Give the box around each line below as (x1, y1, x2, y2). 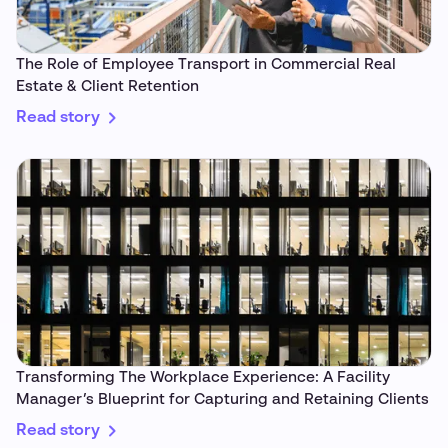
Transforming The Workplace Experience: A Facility (16, 370, 390, 386)
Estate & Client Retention (16, 79, 199, 95)
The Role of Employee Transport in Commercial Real (16, 57, 396, 73)
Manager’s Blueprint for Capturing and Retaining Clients (16, 392, 429, 408)
